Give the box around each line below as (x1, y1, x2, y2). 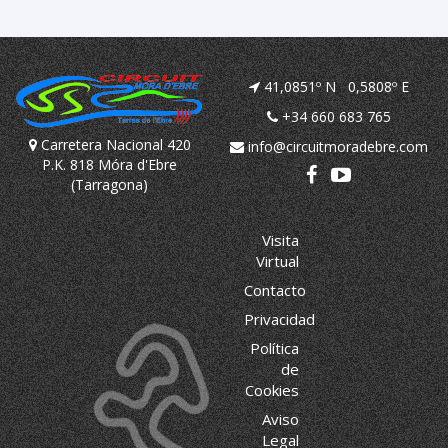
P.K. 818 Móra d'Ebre (42, 154, 177, 174)
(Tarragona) (71, 174, 148, 194)
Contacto (244, 279, 306, 300)
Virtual (255, 250, 299, 271)
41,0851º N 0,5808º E (259, 76, 409, 96)
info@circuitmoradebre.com (247, 136, 428, 156)
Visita (261, 229, 299, 250)
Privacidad (244, 308, 315, 329)
